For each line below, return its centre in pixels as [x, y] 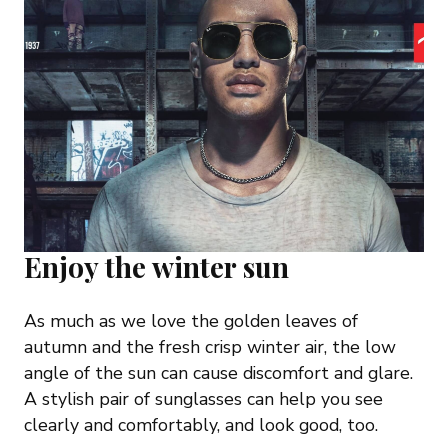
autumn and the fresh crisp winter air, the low [210, 346]
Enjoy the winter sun [156, 266]
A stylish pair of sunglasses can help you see [203, 398]
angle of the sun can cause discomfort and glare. [218, 372]
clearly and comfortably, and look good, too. [201, 424]
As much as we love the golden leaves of [191, 320]
